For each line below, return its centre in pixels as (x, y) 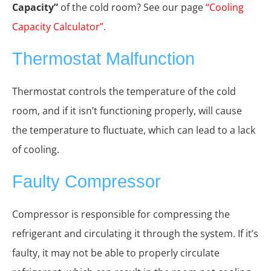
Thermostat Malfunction (103, 58)
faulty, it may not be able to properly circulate (116, 253)
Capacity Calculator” (58, 26)
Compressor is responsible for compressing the (121, 214)
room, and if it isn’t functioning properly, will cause (127, 110)
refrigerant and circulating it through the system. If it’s (135, 233)
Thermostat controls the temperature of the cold (124, 91)
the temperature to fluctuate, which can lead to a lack (134, 130)
